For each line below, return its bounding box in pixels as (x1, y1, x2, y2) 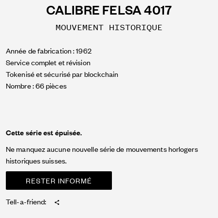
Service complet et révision (6, 56, 91, 67)
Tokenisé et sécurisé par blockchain (6, 68, 119, 79)
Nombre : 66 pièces (6, 80, 67, 91)
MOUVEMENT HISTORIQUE (55, 22, 163, 32)
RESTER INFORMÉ (26, 175, 92, 185)
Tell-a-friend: (6, 196, 47, 206)
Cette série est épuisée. (6, 127, 82, 137)
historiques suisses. (6, 155, 67, 165)
